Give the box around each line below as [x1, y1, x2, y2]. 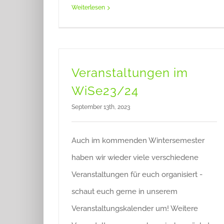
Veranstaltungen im [71, 65, 188, 80]
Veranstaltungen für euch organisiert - [71, 170, 202, 179]
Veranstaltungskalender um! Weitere [71, 204, 198, 213]
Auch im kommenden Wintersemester [71, 136, 204, 145]
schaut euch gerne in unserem [71, 187, 177, 196]
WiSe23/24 [71, 83, 138, 98]
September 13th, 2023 [71, 103, 130, 110]
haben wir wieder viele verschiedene [71, 153, 198, 162]
